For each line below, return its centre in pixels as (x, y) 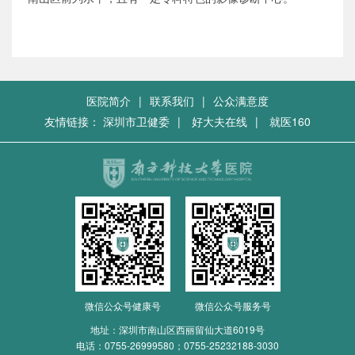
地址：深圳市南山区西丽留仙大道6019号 (177, 329)
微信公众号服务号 (233, 305)
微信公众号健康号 (122, 305)
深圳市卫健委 (136, 121)
